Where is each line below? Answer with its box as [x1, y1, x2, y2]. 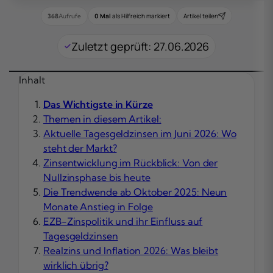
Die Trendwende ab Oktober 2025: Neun [43, 185, 227, 198]
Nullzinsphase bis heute [43, 171, 151, 183]
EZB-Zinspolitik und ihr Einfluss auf [43, 214, 203, 227]
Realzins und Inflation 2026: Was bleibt [43, 244, 219, 257]
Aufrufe [58, 12, 81, 20]
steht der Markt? [43, 141, 117, 154]
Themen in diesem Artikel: [43, 112, 161, 125]
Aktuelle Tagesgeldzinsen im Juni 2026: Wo [43, 127, 236, 140]
